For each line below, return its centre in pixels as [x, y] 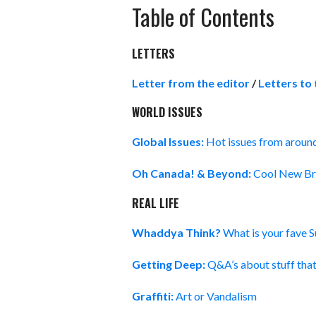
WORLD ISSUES [167, 113]
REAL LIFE [156, 203]
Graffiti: [154, 296]
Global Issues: [169, 142]
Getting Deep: [170, 264]
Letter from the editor [191, 83]
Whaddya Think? [176, 232]
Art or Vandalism [216, 296]
